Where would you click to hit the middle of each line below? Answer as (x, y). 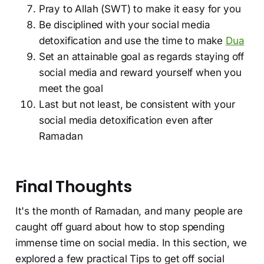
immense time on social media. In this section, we (131, 243)
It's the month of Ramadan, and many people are (129, 211)
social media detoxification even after (126, 121)
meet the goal (71, 89)
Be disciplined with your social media (124, 25)
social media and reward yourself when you (140, 73)
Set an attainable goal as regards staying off (141, 57)
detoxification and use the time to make (132, 41)
